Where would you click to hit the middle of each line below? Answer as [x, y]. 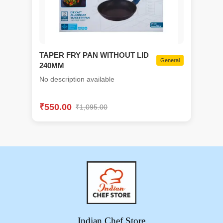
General [170, 60]
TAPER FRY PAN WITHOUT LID [94, 55]
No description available [77, 79]
